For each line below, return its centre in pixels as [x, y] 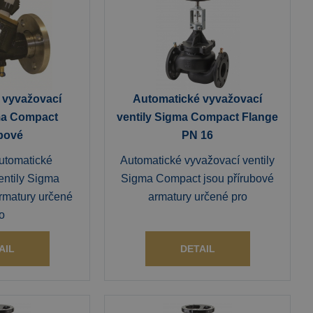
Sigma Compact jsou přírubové [198, 179]
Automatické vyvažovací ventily [198, 160]
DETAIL [197, 249]
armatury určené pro [197, 197]
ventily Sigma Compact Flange [198, 117]
